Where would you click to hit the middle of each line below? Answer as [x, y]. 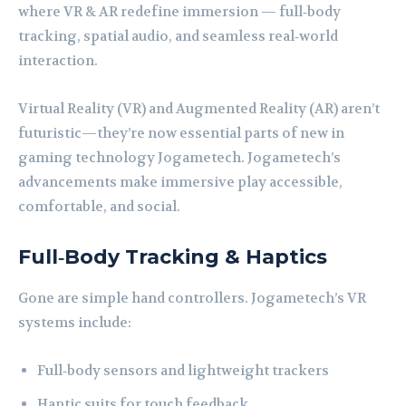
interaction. [58, 61]
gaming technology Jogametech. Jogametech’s [179, 158]
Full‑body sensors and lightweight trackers [183, 371]
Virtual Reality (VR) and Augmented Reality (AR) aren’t [199, 109]
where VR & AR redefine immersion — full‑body [179, 12]
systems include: [75, 323]
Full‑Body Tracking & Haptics [173, 257]
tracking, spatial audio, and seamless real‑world [178, 37]
